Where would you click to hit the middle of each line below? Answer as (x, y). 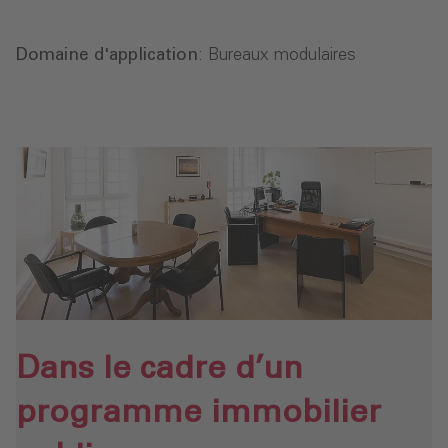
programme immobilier (198, 412)
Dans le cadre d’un (159, 368)
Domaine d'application (107, 55)
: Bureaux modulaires (277, 55)
